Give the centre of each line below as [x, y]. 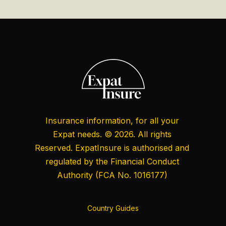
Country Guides [113, 208]
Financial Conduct [145, 161]
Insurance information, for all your [112, 120]
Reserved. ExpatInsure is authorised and [112, 148]
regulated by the [78, 161]
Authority [75, 175]
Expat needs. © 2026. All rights [112, 134]
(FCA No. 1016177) [130, 175]
